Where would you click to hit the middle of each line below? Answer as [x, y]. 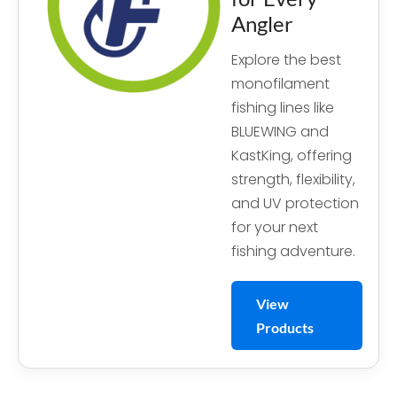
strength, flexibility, [293, 179]
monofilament [280, 84]
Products [285, 327]
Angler [262, 23]
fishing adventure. [293, 251]
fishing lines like [283, 108]
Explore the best [286, 60]
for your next [275, 227]
